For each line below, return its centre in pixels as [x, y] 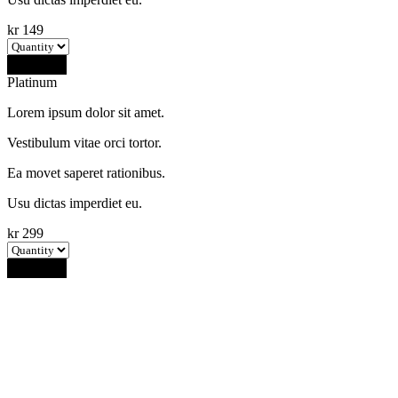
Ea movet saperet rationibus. [86, 172]
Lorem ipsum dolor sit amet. [86, 112]
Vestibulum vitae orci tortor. [84, 142]
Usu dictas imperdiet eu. [75, 203]
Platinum [32, 82]
